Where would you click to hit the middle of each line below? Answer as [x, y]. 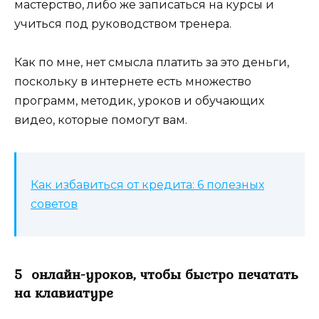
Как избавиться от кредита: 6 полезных [147, 185]
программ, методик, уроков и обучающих [139, 101]
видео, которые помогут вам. [101, 120]
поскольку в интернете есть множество [133, 82]
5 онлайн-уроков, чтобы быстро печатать [156, 274]
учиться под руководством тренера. [123, 24]
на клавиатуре [64, 293]
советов [54, 204]
